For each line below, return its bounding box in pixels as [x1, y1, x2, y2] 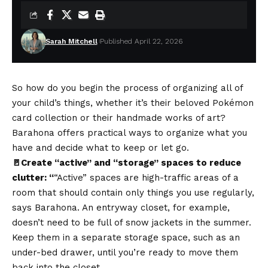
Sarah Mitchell [45, 36, 98, 45]
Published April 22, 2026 [99, 36, 182, 45]
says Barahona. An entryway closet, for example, [12, 202, 230, 213]
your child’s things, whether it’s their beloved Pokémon [12, 97, 254, 108]
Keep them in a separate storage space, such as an [12, 232, 240, 243]
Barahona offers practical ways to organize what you [12, 127, 247, 138]
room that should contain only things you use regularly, [12, 187, 254, 198]
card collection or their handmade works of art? [12, 112, 226, 123]
